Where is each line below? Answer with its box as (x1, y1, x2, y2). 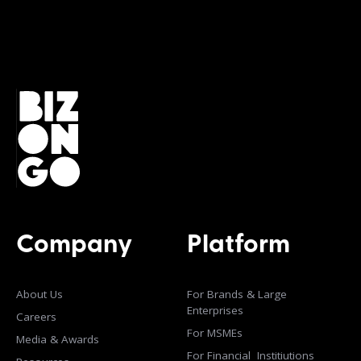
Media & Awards (16, 331, 99, 346)
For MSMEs (187, 325, 243, 340)
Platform (187, 232, 290, 259)
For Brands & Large (187, 286, 287, 301)
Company (16, 232, 132, 259)
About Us (16, 286, 63, 301)
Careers (16, 309, 56, 324)
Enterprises (187, 302, 243, 317)
